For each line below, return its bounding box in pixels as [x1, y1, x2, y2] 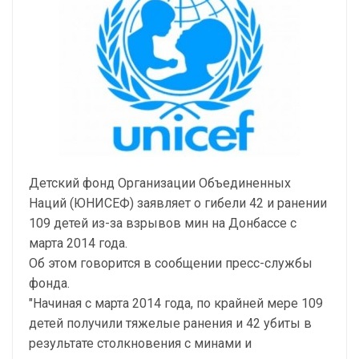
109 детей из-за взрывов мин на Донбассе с [29, 216, 296, 231]
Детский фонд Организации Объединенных [29, 175, 291, 191]
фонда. [29, 276, 70, 291]
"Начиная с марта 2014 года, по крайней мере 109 [29, 296, 323, 311]
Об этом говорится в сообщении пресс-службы [29, 256, 313, 271]
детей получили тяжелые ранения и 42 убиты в [29, 316, 312, 331]
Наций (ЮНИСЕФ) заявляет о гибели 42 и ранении [29, 196, 327, 211]
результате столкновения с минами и [29, 336, 252, 351]
